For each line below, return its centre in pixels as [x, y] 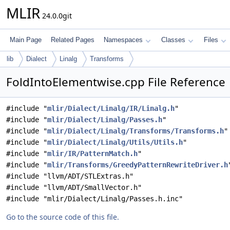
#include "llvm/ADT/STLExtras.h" [70, 176]
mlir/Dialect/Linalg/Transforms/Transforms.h [136, 131]
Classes [173, 40]
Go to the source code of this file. [63, 217]
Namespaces [123, 40]
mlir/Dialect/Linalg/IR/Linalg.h [111, 108]
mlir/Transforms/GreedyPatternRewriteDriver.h [138, 165]
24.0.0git [56, 16]
